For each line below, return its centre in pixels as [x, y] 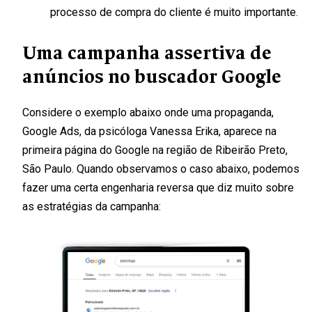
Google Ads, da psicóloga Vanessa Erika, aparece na [149, 131]
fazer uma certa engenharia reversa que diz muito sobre [158, 187]
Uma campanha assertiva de [147, 53]
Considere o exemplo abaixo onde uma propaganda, [148, 112]
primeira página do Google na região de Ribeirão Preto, [155, 150]
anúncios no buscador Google [152, 77]
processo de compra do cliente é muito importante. [174, 12]
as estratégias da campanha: [92, 206]
